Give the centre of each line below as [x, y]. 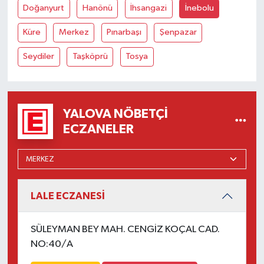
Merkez [74, 32]
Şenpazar [178, 32]
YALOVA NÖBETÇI [115, 114]
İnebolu [199, 8]
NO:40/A [52, 245]
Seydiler [39, 57]
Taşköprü [90, 57]
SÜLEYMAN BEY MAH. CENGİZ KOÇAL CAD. [125, 230]
